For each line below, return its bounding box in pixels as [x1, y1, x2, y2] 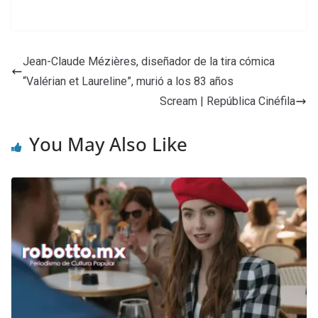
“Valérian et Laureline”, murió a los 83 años [23, 74, 234, 88]
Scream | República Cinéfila [160, 94, 295, 108]
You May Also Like [29, 131, 187, 157]
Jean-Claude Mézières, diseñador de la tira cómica [23, 54, 275, 68]
